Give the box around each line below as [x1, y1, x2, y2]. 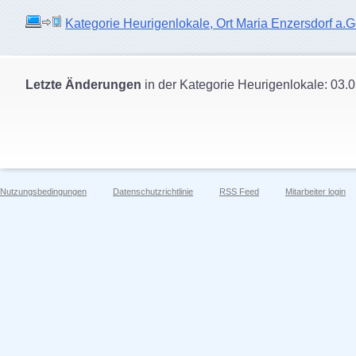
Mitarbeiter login [285, 187, 346, 196]
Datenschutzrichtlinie [113, 187, 193, 196]
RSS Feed [219, 187, 259, 196]
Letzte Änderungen [25, 78, 141, 91]
